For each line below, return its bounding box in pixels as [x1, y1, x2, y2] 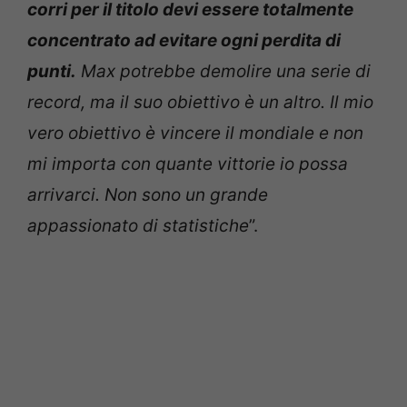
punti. [27, 60, 76, 82]
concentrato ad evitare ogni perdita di [27, 29, 341, 51]
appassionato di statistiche [27, 214, 249, 236]
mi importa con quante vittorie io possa [27, 153, 348, 174]
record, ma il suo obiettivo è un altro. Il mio [27, 91, 373, 113]
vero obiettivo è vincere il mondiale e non [27, 122, 363, 144]
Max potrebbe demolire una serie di [76, 60, 371, 82]
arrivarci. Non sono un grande [27, 184, 268, 205]
